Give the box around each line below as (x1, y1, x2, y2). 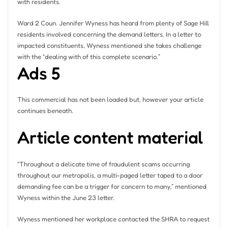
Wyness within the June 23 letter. (17, 193, 115, 202)
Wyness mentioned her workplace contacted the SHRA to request (17, 214, 210, 223)
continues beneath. (17, 106, 73, 115)
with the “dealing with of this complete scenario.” (17, 52, 160, 61)
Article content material (17, 127, 203, 148)
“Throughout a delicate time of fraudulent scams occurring (17, 159, 190, 168)
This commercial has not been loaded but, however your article (17, 95, 204, 104)
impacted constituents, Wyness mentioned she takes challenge (17, 41, 202, 49)
